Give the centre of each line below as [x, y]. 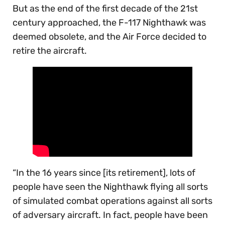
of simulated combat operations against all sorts [113, 201]
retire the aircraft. [50, 51]
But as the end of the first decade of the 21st [105, 9]
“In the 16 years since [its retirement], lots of [104, 173]
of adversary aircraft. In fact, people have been [110, 215]
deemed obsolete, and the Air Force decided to [109, 37]
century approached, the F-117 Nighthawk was [109, 23]
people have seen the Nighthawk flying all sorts [110, 187]
